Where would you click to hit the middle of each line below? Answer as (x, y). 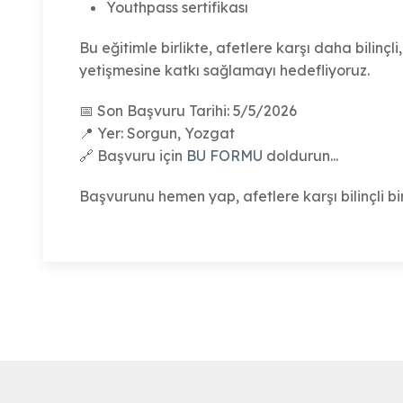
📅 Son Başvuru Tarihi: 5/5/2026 (188, 111)
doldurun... (302, 156)
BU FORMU (224, 156)
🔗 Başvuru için (131, 156)
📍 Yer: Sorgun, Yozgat (157, 134)
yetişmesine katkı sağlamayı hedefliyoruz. (224, 71)
